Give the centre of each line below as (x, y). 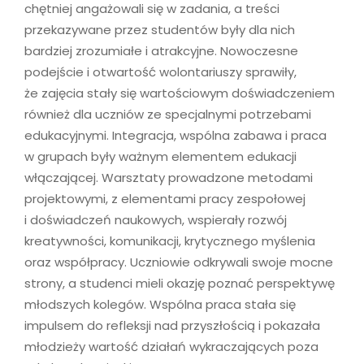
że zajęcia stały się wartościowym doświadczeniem (180, 93)
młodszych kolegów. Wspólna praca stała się (160, 304)
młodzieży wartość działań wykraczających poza (171, 346)
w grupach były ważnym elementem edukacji (160, 156)
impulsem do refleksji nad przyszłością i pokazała (172, 325)
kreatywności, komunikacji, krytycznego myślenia (170, 240)
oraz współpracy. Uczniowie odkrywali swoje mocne (179, 262)
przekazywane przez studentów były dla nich (160, 29)
